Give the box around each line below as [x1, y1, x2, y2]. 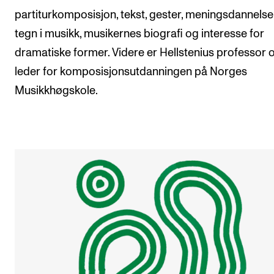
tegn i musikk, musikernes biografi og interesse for [15, 28, 264, 40]
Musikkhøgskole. [15, 85, 98, 97]
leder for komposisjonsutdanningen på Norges [15, 66, 247, 78]
